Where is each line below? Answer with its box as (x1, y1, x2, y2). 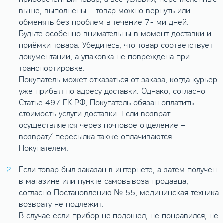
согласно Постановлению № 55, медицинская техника (18, 187, 219, 198)
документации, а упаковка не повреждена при (18, 51, 190, 62)
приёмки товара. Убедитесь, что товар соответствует (18, 40, 213, 50)
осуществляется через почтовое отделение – (18, 120, 185, 130)
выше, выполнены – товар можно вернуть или (18, 5, 190, 16)
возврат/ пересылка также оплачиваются (18, 131, 172, 142)
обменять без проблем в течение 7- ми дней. (18, 17, 189, 27)
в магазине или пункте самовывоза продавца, (18, 176, 188, 186)
